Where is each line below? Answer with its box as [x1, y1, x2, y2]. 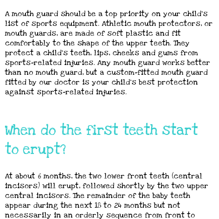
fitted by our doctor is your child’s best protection [5, 77, 198, 87]
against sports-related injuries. [5, 87, 127, 97]
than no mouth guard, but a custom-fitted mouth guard [5, 67, 208, 77]
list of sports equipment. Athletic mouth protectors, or [5, 19, 213, 28]
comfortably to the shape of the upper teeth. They [5, 38, 190, 48]
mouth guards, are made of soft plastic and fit [5, 28, 181, 38]
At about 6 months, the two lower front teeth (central [5, 171, 202, 181]
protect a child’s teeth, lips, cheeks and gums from [5, 48, 198, 58]
